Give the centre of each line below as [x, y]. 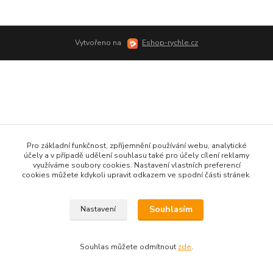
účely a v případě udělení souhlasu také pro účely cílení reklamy [136, 155]
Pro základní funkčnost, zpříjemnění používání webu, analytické [136, 146]
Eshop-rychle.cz [170, 43]
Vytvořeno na [99, 43]
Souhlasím [171, 210]
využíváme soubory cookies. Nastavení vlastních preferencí [136, 165]
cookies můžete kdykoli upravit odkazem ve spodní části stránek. [136, 175]
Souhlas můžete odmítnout [129, 247]
